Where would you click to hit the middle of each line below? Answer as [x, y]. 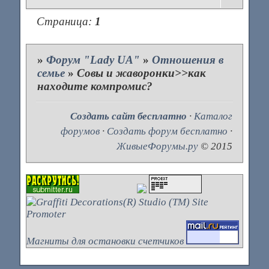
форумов [80, 131]
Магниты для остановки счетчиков [105, 241]
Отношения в [188, 59]
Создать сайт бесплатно [129, 116]
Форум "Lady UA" [93, 59]
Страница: [66, 21]
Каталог [213, 116]
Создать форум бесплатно [168, 131]
